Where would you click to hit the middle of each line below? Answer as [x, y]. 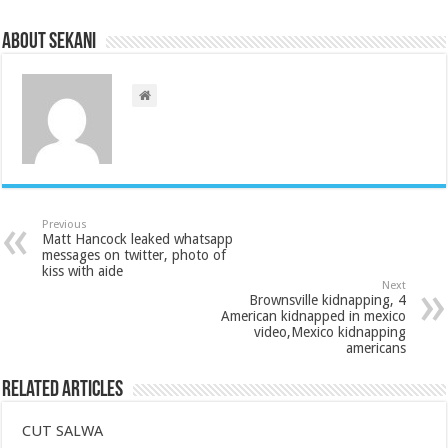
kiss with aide [83, 271]
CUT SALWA [63, 431]
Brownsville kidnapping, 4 [327, 300]
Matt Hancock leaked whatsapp [138, 239]
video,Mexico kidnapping [329, 332]
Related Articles [63, 391]
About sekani [49, 43]
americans [375, 348]
